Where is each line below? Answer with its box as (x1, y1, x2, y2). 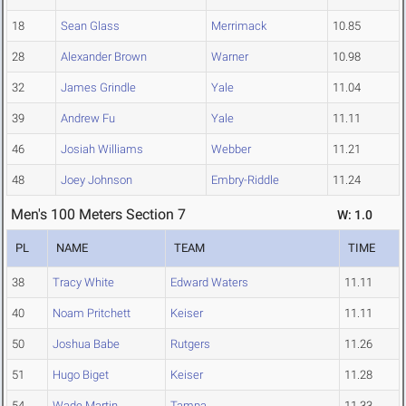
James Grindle (61, 81, 136, 95)
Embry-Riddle (211, 173, 279, 188)
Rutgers (170, 337, 210, 352)
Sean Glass (61, 19, 120, 34)
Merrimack (211, 19, 266, 34)
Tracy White (53, 275, 114, 290)
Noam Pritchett (53, 306, 130, 321)
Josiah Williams (61, 142, 143, 157)
